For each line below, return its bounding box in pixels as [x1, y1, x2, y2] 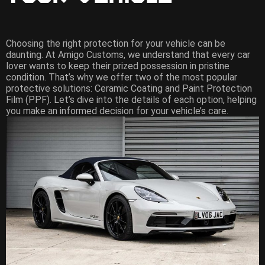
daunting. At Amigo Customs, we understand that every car [6, 49, 250, 60]
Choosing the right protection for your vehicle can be [6, 37, 225, 49]
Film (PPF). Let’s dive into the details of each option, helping [6, 93, 257, 105]
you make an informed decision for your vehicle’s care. [6, 105, 231, 117]
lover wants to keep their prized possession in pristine [6, 60, 230, 72]
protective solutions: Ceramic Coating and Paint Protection [6, 82, 252, 94]
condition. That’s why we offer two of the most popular [6, 71, 237, 83]
